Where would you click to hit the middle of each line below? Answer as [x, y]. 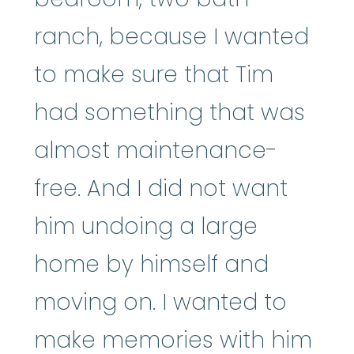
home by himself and [151, 264]
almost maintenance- [156, 150]
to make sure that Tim [154, 74]
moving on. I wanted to [160, 302]
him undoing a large [146, 226]
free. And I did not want [161, 188]
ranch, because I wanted [171, 36]
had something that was [169, 112]
